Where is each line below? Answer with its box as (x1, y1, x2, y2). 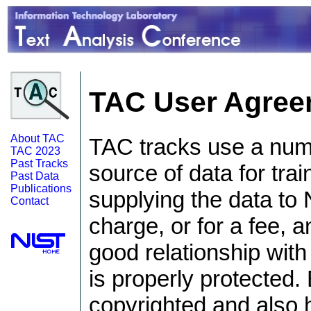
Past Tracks (10, 158, 68, 169)
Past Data (10, 170, 59, 182)
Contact (10, 195, 49, 207)
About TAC (10, 133, 65, 144)
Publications (10, 183, 72, 194)
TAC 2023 (10, 145, 60, 157)
